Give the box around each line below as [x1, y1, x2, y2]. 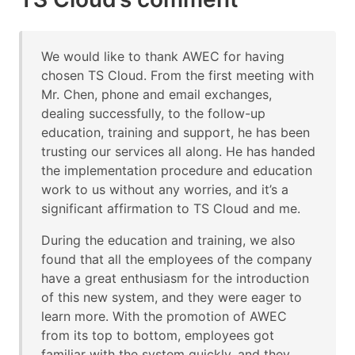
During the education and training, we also [41, 231, 296, 248]
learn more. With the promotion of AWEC [41, 307, 287, 324]
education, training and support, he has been [41, 124, 310, 140]
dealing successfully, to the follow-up [41, 105, 265, 121]
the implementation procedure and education [41, 162, 312, 178]
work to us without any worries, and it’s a [41, 181, 288, 197]
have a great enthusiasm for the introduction [41, 269, 309, 286]
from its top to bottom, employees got [41, 326, 274, 343]
